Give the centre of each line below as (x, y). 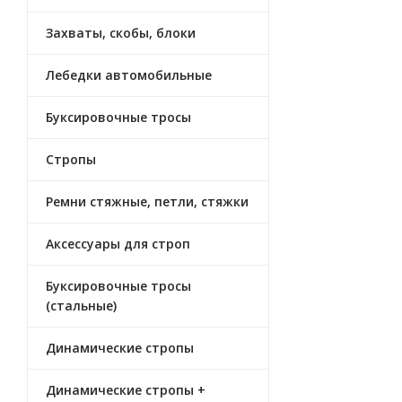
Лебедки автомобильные (129, 75)
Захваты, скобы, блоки (121, 33)
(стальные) (81, 306)
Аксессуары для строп (118, 244)
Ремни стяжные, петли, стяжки (147, 201)
